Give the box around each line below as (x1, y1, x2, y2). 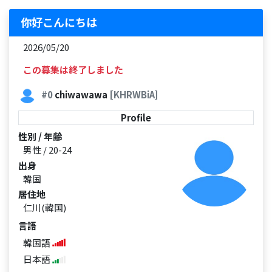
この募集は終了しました (22, 63, 123, 76)
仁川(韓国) (22, 201, 66, 214)
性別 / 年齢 (18, 129, 62, 143)
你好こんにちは (20, 14, 97, 30)
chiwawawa (52, 87, 109, 101)
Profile (121, 111, 151, 124)
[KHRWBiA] (109, 87, 158, 101)
